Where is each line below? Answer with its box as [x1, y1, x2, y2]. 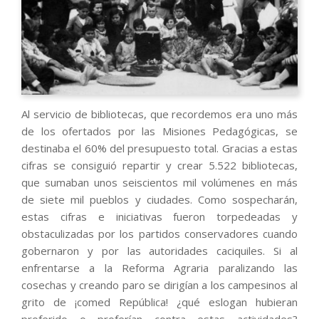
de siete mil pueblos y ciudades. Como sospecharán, [21, 192, 298, 207]
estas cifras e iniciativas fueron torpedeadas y [21, 209, 298, 224]
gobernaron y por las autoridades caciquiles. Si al [21, 244, 298, 258]
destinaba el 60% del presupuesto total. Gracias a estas [21, 141, 298, 156]
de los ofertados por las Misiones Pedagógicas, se [21, 124, 298, 139]
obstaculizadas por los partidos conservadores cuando [21, 226, 298, 241]
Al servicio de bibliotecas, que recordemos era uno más [21, 107, 298, 122]
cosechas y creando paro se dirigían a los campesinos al [21, 278, 298, 293]
